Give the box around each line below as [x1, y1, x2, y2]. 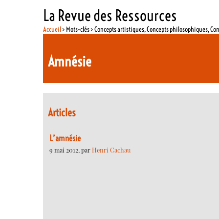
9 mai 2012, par [49, 145, 92, 154]
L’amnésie [49, 133, 81, 143]
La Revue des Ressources [43, 5, 177, 25]
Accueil [43, 24, 62, 34]
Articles [48, 106, 76, 120]
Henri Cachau [92, 145, 131, 154]
